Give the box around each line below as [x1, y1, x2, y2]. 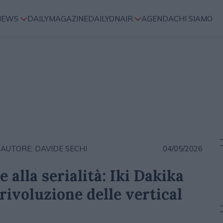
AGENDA [141, 13, 174, 23]
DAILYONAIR [88, 13, 133, 23]
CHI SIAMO [174, 13, 213, 23]
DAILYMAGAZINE [27, 13, 88, 23]
